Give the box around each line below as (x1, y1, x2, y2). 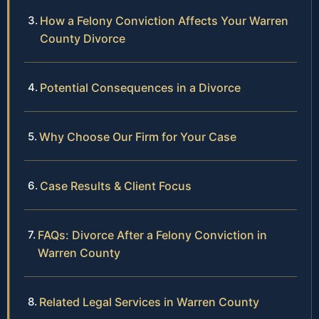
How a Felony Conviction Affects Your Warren (40, 13, 288, 28)
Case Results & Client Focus (40, 178, 192, 193)
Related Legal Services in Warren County (39, 294, 259, 309)
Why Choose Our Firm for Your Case (39, 129, 236, 144)
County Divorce (40, 31, 125, 46)
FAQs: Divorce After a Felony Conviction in (38, 227, 267, 242)
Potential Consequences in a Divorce (40, 80, 241, 95)
